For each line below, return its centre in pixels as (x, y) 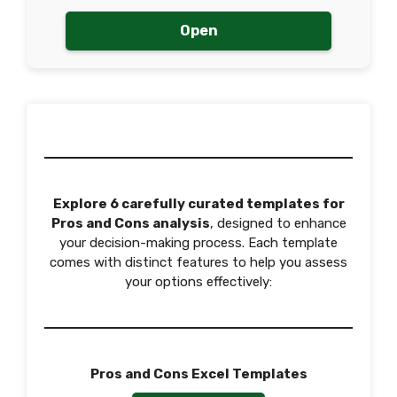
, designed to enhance (278, 223)
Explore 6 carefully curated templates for (198, 204)
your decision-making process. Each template (198, 243)
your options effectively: (198, 282)
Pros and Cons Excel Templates (198, 374)
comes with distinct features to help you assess (198, 262)
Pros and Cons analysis (130, 223)
